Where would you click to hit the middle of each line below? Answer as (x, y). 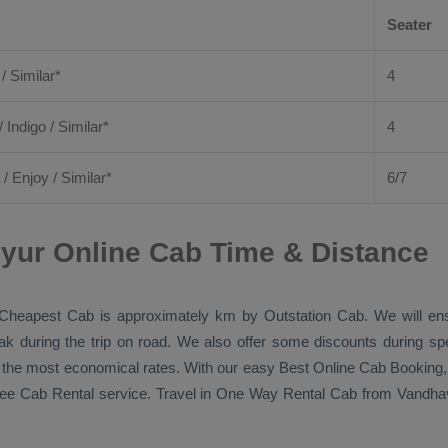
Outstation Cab (314, 315)
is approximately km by (179, 315)
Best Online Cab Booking (361, 367)
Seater (409, 24)
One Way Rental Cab (287, 393)
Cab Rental (56, 393)
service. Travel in (155, 393)
